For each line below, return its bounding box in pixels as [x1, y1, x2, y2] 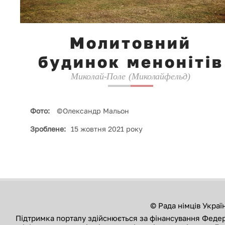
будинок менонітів [38, 52, 223, 72]
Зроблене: [30, 125, 66, 134]
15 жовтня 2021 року [71, 125, 143, 134]
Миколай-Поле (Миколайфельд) [71, 71, 190, 82]
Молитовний [70, 33, 191, 53]
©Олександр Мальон [55, 106, 129, 116]
